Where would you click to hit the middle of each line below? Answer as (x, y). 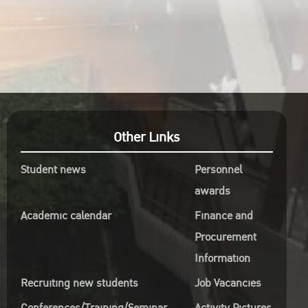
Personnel (218, 170)
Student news (53, 170)
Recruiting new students (79, 283)
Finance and (223, 216)
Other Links (147, 137)
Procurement (225, 237)
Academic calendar (66, 216)
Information (222, 258)
